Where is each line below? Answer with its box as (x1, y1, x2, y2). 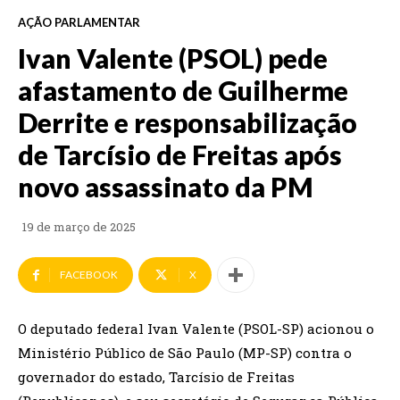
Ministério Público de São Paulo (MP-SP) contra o (18, 344, 352, 362)
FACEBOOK (60, 268, 118, 282)
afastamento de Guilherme (18, 74, 348, 107)
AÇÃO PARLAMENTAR (18, 15, 140, 30)
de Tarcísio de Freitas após (18, 138, 342, 171)
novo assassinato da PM (18, 171, 313, 204)
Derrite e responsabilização (18, 106, 357, 139)
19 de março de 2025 (22, 218, 136, 235)
